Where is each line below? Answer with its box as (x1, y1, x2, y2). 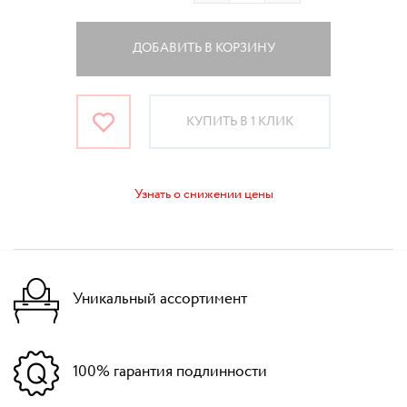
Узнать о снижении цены (134, 184, 273, 203)
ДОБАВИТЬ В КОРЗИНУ (132, 39, 275, 57)
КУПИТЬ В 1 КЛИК (186, 112, 293, 131)
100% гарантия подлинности (73, 360, 267, 383)
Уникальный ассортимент (73, 287, 247, 311)
